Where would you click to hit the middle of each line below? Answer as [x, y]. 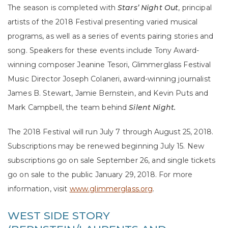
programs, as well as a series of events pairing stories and [111, 36]
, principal [195, 8]
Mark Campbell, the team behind [68, 108]
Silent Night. [152, 108]
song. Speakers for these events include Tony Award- [104, 51]
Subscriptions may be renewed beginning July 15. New [106, 146]
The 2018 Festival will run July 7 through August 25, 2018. [111, 132]
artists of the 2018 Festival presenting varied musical [103, 22]
